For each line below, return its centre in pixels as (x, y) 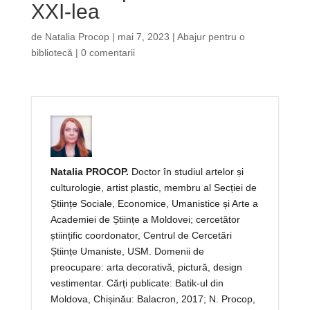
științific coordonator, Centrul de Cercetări (141, 235)
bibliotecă (52, 53)
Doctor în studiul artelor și (186, 172)
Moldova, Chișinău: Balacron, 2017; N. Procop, (153, 299)
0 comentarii (108, 53)
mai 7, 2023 (143, 37)
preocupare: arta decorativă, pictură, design (146, 267)
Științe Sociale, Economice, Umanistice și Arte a (154, 203)
